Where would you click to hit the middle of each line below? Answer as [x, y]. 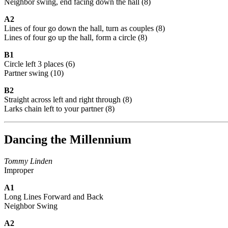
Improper [19, 170]
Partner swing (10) [34, 73]
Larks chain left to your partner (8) [59, 108]
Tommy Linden [28, 161]
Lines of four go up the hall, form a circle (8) [76, 37]
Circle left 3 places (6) [39, 64]
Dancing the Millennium [68, 139]
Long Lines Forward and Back [54, 196]
